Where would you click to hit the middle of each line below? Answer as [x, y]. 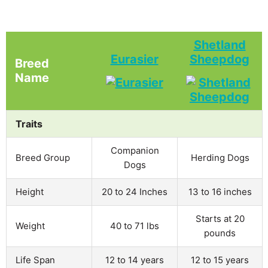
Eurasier [134, 59]
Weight [30, 226]
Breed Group [43, 157]
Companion [135, 150]
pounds [220, 233]
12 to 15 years [220, 260]
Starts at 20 [220, 218]
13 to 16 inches [220, 191]
